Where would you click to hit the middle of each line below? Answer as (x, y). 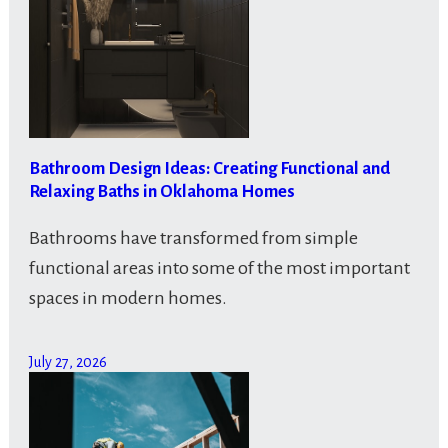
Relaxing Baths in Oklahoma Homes (161, 191)
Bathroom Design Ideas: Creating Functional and (209, 168)
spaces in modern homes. (127, 297)
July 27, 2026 (67, 361)
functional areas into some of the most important (219, 267)
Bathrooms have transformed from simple (193, 237)
